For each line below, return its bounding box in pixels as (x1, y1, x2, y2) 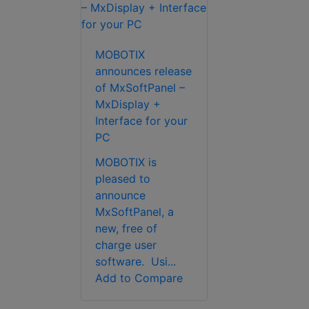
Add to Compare (95, 271, 183, 286)
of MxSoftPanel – (95, 81, 185, 95)
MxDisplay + (95, 97, 161, 112)
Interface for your (95, 114, 188, 128)
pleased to (95, 172, 150, 186)
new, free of (95, 221, 157, 236)
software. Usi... (95, 255, 176, 269)
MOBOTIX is (95, 155, 157, 170)
